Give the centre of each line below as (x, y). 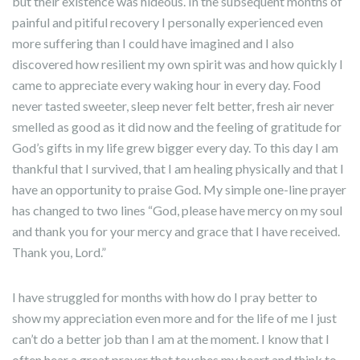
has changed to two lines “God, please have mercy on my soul (177, 210)
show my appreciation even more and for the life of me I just (174, 318)
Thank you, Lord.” (59, 252)
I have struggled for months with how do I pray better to (165, 297)
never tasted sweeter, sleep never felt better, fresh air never (173, 106)
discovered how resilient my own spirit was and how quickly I (178, 64)
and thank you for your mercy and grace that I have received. (176, 231)
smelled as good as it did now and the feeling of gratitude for (177, 127)
